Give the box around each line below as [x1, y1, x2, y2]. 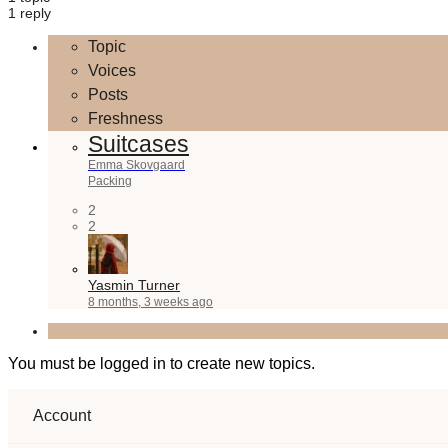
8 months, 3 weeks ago [88, 295, 213, 309]
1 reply [8, 5, 51, 21]
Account [33, 407, 91, 424]
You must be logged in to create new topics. [8, 355, 315, 372]
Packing [88, 174, 132, 188]
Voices [88, 62, 136, 79]
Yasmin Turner [88, 277, 180, 293]
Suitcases [88, 131, 189, 157]
